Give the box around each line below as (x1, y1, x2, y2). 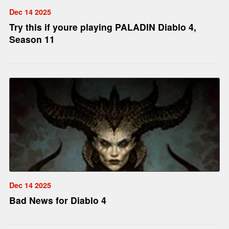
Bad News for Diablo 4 (9, 194, 106, 207)
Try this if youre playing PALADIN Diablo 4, (9, 20, 196, 33)
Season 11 (9, 33, 55, 45)
